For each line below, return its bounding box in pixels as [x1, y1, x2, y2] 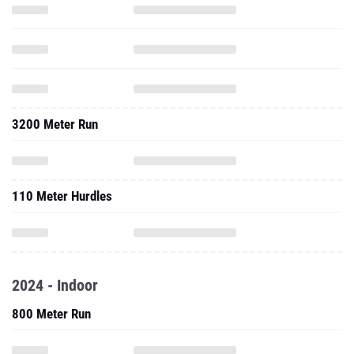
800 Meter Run [12, 306, 91, 322]
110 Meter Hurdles [12, 188, 112, 204]
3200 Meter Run [12, 116, 98, 132]
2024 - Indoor [12, 276, 98, 295]
